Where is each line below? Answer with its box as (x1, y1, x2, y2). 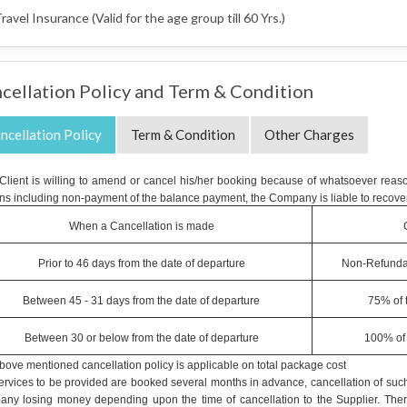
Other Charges (263, 126, 354, 143)
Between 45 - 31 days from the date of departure (23, 293, 260, 307)
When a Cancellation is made (68, 219, 214, 233)
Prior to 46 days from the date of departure (37, 256, 245, 270)
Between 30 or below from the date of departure (24, 331, 259, 344)
